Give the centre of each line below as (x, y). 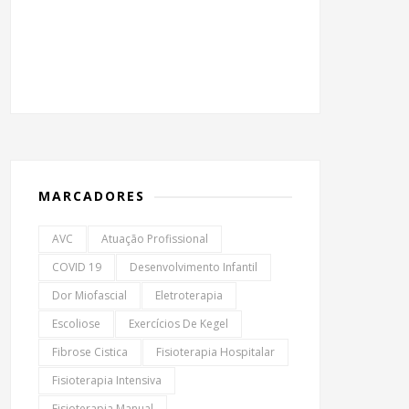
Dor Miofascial (89, 295)
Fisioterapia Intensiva (107, 380)
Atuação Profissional (155, 238)
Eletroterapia (189, 295)
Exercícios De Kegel (178, 323)
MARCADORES (92, 195)
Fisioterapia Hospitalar (215, 351)
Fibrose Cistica (90, 351)
